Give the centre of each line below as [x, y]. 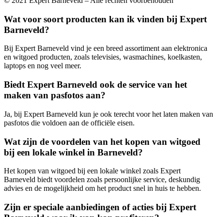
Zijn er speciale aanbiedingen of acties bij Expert [100, 207]
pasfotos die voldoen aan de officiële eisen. [69, 123]
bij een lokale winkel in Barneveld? [73, 152]
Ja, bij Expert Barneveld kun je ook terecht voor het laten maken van [108, 114]
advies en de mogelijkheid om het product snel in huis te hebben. [102, 188]
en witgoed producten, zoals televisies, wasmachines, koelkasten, [103, 57]
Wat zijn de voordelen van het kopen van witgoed [102, 141]
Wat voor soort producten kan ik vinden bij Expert [105, 19]
